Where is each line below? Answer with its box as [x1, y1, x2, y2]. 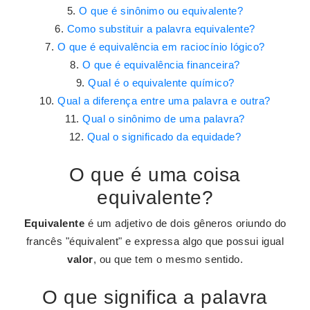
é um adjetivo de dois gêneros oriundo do [84, 217, 286, 229]
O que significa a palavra [42, 286, 268, 308]
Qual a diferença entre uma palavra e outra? [57, 95, 271, 107]
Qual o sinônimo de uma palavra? [82, 113, 245, 125]
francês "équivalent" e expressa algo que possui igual [26, 235, 284, 247]
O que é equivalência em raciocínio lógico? [57, 41, 265, 53]
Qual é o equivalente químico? [88, 77, 235, 89]
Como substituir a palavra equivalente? [66, 23, 255, 35]
